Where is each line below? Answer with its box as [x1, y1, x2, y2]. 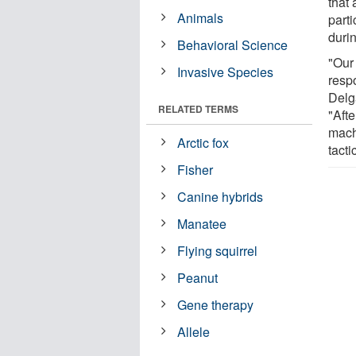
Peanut [177, 268, 219, 287]
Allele [177, 322, 211, 341]
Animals [177, 8, 224, 27]
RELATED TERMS [158, 101, 238, 116]
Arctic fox [177, 133, 230, 152]
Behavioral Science [177, 35, 288, 54]
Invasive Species [177, 62, 274, 81]
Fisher [177, 160, 214, 179]
